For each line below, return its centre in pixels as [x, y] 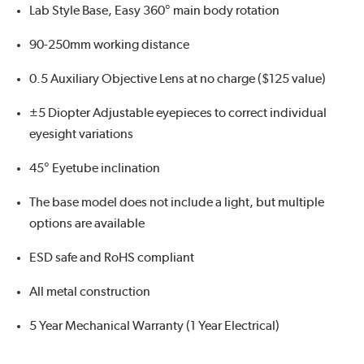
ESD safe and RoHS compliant [112, 258]
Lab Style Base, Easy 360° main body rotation [154, 11]
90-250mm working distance [109, 45]
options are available [87, 224]
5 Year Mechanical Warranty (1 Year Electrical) [154, 326]
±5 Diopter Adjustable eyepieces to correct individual [178, 113]
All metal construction [90, 292]
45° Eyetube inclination [95, 169]
